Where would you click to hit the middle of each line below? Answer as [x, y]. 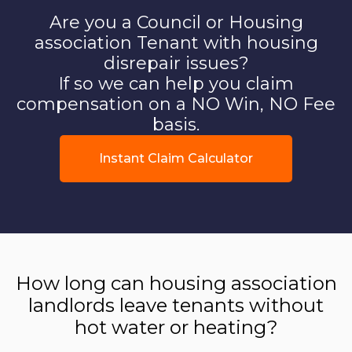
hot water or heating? [176, 327]
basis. [176, 124]
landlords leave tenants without [176, 305]
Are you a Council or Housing [176, 22]
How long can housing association [176, 283]
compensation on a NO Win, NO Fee [176, 104]
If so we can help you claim [176, 83]
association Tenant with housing [176, 42]
